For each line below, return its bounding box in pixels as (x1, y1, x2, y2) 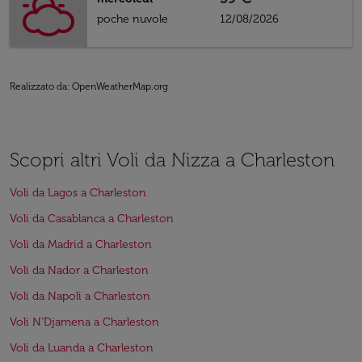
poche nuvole (97, 12, 168, 26)
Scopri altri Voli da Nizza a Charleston (10, 148, 335, 171)
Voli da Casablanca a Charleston (10, 212, 174, 225)
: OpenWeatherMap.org (67, 81, 168, 92)
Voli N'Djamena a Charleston (10, 315, 159, 329)
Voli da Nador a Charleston (10, 263, 149, 277)
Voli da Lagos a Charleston (10, 186, 146, 200)
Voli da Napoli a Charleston (10, 289, 150, 303)
